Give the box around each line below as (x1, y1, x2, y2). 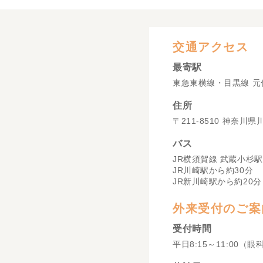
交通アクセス (173, 40, 249, 53)
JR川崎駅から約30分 (173, 165, 254, 175)
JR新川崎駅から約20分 (173, 176, 262, 186)
